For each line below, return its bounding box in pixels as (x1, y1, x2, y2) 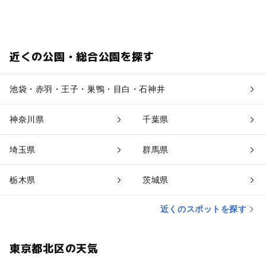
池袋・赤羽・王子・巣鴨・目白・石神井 (9, 84, 166, 94)
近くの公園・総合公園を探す (9, 48, 154, 64)
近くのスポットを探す (160, 204, 247, 214)
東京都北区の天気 (9, 239, 99, 255)
